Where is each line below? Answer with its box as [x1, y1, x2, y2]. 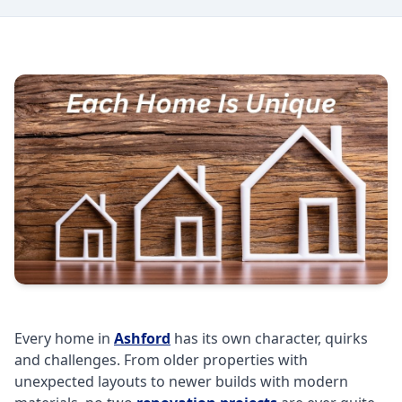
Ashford [114, 328, 170, 349]
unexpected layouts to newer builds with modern [14, 371, 348, 392]
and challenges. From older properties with [14, 350, 308, 371]
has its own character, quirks [170, 328, 368, 349]
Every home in [14, 328, 114, 349]
